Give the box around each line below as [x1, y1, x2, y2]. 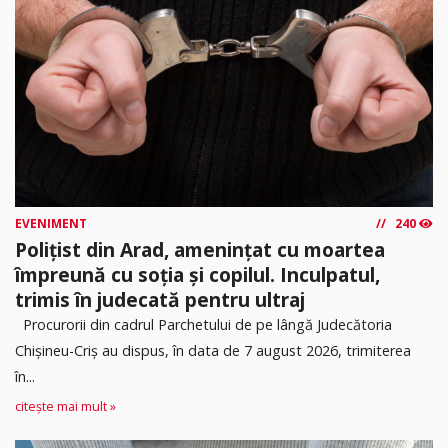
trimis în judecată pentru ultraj [15, 285, 305, 313]
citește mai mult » [15, 398, 116, 416]
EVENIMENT [15, 214, 87, 232]
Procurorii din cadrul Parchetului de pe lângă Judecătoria [15, 314, 392, 334]
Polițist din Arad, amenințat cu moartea [15, 235, 385, 263]
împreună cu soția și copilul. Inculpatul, [15, 260, 380, 288]
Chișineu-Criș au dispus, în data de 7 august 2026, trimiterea [15, 340, 411, 360]
